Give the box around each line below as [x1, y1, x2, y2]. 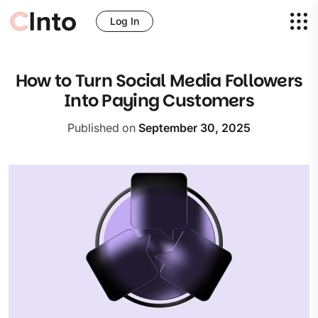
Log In [110, 15, 139, 27]
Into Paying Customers [64, 89, 254, 112]
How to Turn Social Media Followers [15, 69, 303, 92]
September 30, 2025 [138, 121, 251, 135]
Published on [67, 121, 138, 135]
